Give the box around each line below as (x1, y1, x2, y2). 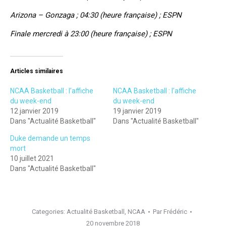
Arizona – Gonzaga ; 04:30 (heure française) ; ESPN (10, 11, 182, 20)
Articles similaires (10, 68, 63, 75)
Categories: (31, 208, 67, 216)
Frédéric (163, 208, 187, 216)
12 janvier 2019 (10, 107, 59, 116)
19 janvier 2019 (113, 107, 161, 116)
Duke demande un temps (10, 134, 90, 143)
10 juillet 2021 (10, 154, 54, 163)
